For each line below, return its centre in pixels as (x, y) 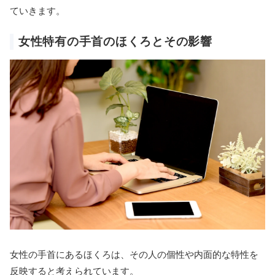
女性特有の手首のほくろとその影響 (115, 41)
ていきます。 (37, 10)
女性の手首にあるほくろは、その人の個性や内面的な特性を (134, 254)
